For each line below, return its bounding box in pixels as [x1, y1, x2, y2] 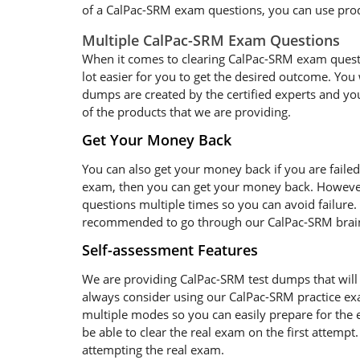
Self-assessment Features [82, 240, 258, 260]
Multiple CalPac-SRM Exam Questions [82, 31, 340, 50]
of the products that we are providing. [82, 104, 291, 120]
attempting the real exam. [82, 342, 224, 358]
